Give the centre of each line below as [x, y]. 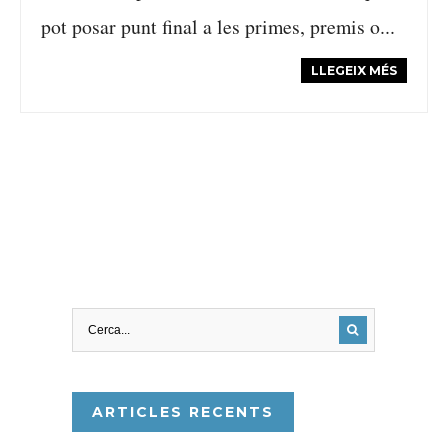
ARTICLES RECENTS [182, 412]
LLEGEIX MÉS [354, 70]
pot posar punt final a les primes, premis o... [218, 26]
